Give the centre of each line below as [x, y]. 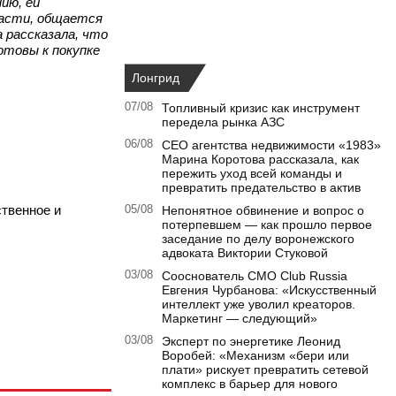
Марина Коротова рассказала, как [260, 160]
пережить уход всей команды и [252, 174]
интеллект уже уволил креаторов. [259, 305]
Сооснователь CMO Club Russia [255, 276]
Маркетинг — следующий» [240, 319]
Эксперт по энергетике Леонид [251, 342]
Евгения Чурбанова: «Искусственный [269, 290]
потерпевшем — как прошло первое [267, 225]
